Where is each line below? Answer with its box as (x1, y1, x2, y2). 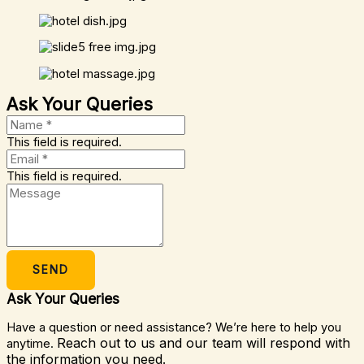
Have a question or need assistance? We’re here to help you (6, 319, 341, 335)
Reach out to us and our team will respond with (57, 334, 350, 351)
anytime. (6, 336, 57, 351)
